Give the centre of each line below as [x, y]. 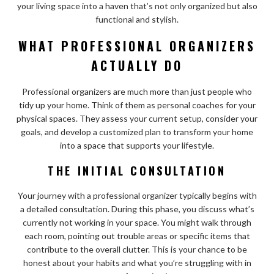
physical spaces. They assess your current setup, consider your [137, 119]
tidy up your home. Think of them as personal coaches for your [137, 105]
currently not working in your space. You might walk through [137, 223]
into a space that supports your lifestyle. [137, 146]
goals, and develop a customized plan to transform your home [137, 132]
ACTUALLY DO [137, 66]
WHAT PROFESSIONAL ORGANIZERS [137, 46]
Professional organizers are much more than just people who [137, 92]
